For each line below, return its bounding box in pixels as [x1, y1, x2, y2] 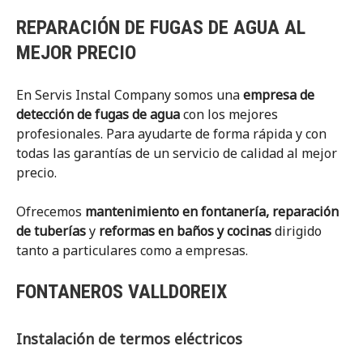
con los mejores [180, 105, 278, 123]
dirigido [271, 222, 322, 240]
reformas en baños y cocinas [99, 222, 271, 240]
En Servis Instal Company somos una [16, 86, 243, 104]
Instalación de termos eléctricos [16, 329, 242, 348]
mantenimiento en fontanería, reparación [85, 203, 339, 220]
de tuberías [16, 222, 86, 240]
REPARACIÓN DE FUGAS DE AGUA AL [16, 16, 305, 39]
